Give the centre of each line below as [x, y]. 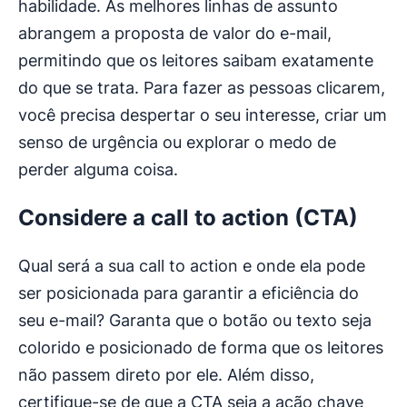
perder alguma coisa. [98, 170]
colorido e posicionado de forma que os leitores [201, 348]
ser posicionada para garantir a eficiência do [189, 293]
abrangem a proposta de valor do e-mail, [175, 34]
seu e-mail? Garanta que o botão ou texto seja [195, 321]
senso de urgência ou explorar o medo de [177, 143]
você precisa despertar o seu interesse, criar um [203, 115]
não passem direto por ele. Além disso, [166, 375]
